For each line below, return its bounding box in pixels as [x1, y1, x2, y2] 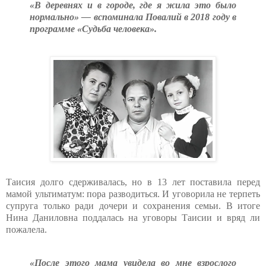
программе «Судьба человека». [30, 24, 157, 34]
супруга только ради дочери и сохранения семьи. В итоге [6, 201, 260, 211]
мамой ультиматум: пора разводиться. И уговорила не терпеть [6, 189, 260, 199]
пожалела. [6, 224, 47, 235]
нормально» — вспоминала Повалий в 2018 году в [30, 12, 236, 23]
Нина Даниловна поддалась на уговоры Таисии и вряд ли [6, 213, 260, 223]
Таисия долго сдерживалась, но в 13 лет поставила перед [6, 177, 260, 188]
